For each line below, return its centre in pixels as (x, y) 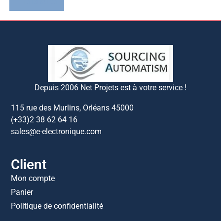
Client (29, 164)
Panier (22, 192)
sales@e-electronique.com (56, 132)
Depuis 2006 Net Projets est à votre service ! (110, 87)
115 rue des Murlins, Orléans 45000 (73, 108)
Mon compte (33, 178)
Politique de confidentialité (57, 206)
